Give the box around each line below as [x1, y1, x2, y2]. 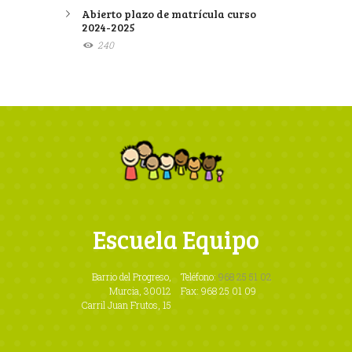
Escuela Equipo [93, 222, 259, 257]
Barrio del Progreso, [92, 270, 172, 284]
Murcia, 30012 [109, 284, 172, 298]
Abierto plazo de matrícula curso [82, 6, 256, 22]
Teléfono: [180, 270, 218, 284]
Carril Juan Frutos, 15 [82, 299, 172, 312]
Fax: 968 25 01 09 [180, 284, 256, 298]
